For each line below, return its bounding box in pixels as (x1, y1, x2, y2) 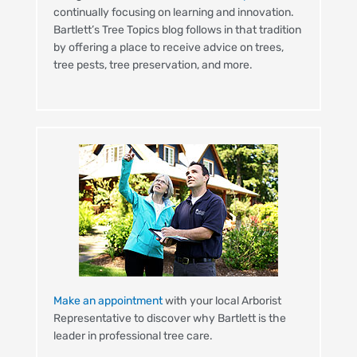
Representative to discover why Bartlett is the (53, 312, 286, 326)
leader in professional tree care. (53, 329, 213, 343)
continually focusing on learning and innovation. (53, 5, 294, 19)
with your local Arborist (162, 294, 281, 308)
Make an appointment (53, 294, 163, 308)
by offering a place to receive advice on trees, (53, 40, 284, 54)
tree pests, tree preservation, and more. (53, 57, 253, 72)
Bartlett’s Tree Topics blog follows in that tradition (53, 22, 301, 37)
